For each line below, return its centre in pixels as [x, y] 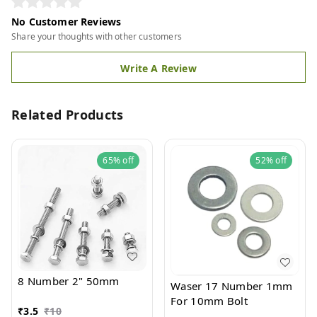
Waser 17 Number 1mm [232, 286]
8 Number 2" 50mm [96, 281]
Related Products [68, 115]
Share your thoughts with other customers [97, 36]
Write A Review [158, 68]
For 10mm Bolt [209, 301]
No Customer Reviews [67, 22]
